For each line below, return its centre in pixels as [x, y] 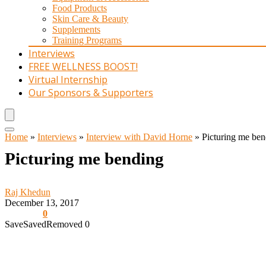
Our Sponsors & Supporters [91, 93]
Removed [64, 224]
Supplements [76, 29]
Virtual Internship [68, 80]
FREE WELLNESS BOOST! [83, 66]
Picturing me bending [84, 159]
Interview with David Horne [139, 137]
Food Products [80, 8]
